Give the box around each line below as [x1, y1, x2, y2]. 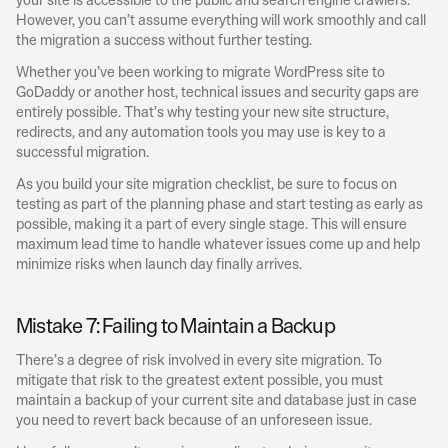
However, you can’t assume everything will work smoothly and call [16, 8, 426, 31]
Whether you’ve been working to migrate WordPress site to [16, 60, 385, 83]
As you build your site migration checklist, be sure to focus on [16, 172, 397, 195]
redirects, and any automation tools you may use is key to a [16, 120, 386, 143]
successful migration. [16, 140, 149, 163]
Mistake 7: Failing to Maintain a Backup [16, 309, 335, 342]
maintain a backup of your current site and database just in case [16, 388, 417, 411]
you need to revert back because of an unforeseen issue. [16, 408, 372, 431]
